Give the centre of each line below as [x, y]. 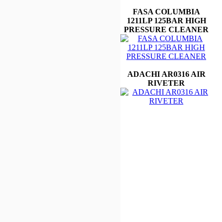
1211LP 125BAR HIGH [166, 20]
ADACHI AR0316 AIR [166, 74]
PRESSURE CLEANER [166, 29]
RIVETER [166, 83]
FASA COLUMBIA [166, 11]
